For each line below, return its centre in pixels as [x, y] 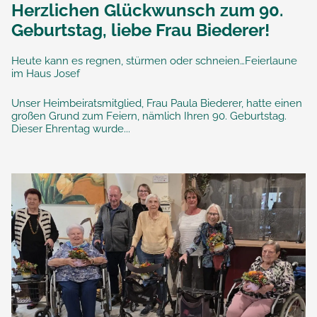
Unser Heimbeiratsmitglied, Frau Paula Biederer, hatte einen [157, 103]
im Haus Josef [46, 73]
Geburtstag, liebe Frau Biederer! [140, 30]
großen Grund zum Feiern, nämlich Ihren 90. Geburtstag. [149, 116]
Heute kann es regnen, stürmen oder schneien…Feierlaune [154, 60]
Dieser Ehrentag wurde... [71, 128]
